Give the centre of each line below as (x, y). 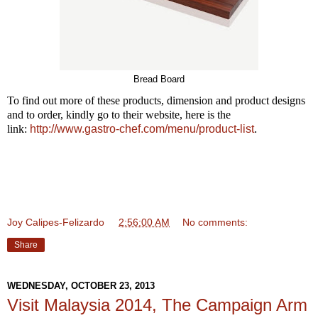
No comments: (215, 223)
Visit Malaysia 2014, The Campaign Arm (157, 305)
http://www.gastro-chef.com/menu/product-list (142, 129)
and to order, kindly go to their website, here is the (119, 115)
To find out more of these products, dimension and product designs (156, 101)
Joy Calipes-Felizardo (56, 223)
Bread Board (159, 80)
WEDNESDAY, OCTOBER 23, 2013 (81, 285)
